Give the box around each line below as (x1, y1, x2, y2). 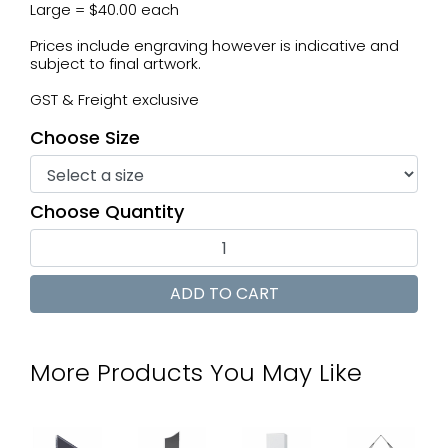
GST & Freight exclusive (30, 89, 199, 110)
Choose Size (30, 125, 140, 150)
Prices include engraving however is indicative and (30, 35, 399, 56)
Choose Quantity (30, 199, 184, 224)
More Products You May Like (30, 356, 362, 389)
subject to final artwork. (30, 53, 201, 74)
